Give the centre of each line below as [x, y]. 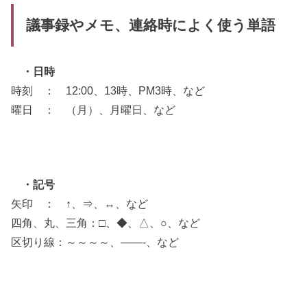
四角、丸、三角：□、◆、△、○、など [106, 222]
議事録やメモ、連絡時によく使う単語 [150, 26]
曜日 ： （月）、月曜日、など [94, 109]
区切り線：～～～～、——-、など [95, 242]
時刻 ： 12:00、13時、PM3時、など [108, 90]
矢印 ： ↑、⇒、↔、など [80, 203]
